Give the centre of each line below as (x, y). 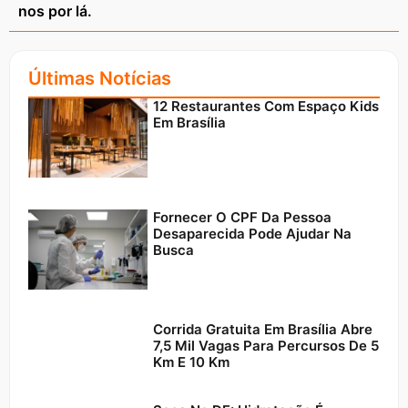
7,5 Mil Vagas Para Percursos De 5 (266, 345)
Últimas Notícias (100, 78)
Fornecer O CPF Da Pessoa (243, 218)
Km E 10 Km (192, 362)
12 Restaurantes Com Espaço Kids (266, 106)
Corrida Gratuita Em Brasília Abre (263, 329)
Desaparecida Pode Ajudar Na (253, 234)
